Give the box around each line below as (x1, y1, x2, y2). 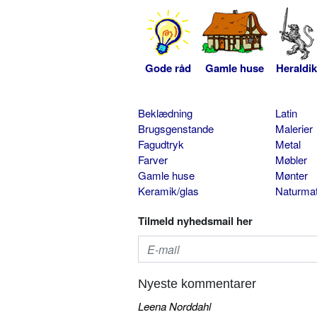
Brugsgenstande (138, 121, 214, 137)
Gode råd (144, 60, 191, 76)
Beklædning (138, 105, 192, 121)
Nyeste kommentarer (138, 277, 256, 292)
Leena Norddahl (138, 299, 211, 314)
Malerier (275, 121, 313, 137)
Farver (138, 152, 168, 168)
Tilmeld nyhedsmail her (138, 213, 253, 229)
